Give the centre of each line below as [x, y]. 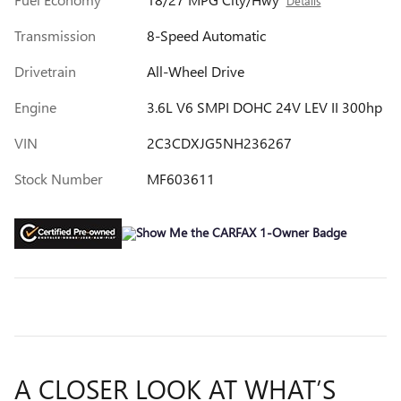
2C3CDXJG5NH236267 [219, 142]
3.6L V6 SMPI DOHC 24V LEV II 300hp [264, 107]
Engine [35, 107]
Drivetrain [45, 71]
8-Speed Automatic [206, 35]
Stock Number [59, 178]
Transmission [55, 35]
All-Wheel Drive [195, 71]
